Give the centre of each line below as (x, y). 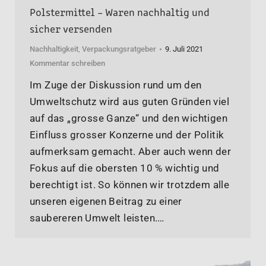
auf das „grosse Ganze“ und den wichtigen (129, 118)
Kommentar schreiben (67, 63)
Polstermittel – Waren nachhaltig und (120, 11)
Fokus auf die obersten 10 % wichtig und (125, 168)
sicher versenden (71, 28)
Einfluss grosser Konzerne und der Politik (127, 134)
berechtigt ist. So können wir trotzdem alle (130, 184)
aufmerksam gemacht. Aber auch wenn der (131, 151)
